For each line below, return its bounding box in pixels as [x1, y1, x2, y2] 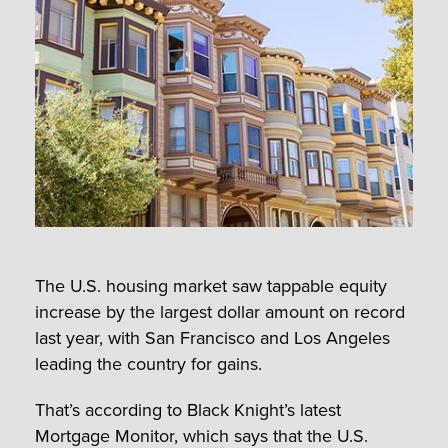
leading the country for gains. [35, 351, 262, 378]
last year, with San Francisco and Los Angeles [35, 325, 390, 352]
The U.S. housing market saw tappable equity [35, 273, 387, 300]
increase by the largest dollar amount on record [35, 299, 405, 326]
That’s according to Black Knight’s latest [35, 397, 341, 424]
